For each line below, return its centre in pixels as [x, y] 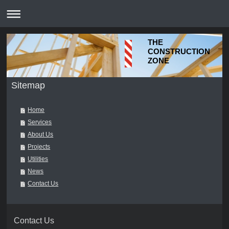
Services [40, 122]
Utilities [38, 159]
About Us [41, 135]
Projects [39, 147]
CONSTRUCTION [179, 52]
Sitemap [28, 86]
